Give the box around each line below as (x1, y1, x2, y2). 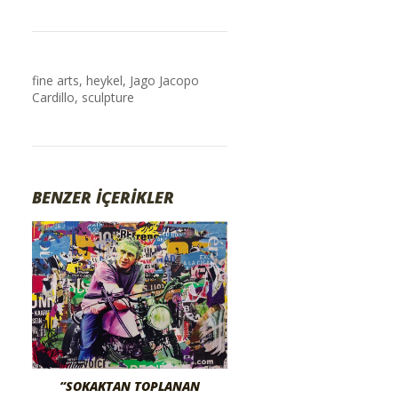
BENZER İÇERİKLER (32, 186, 174, 208)
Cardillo (32, 88, 75, 106)
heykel (86, 71, 123, 89)
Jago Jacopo (130, 71, 199, 89)
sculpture (82, 88, 134, 106)
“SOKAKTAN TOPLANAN (60, 378, 200, 395)
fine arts (32, 71, 79, 89)
